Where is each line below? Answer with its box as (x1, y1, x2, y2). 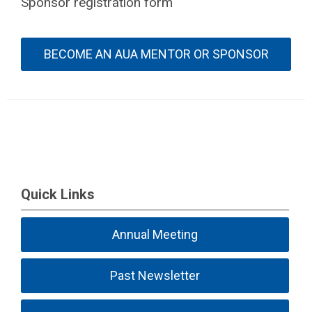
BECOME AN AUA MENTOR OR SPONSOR (43, 47, 269, 62)
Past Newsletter (110, 267, 201, 283)
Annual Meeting (112, 226, 198, 242)
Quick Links (21, 185, 95, 203)
